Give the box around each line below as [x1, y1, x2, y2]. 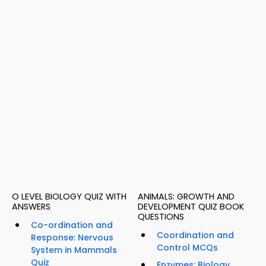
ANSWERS [12, 201, 50, 213]
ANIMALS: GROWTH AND [138, 191, 235, 203]
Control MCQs [157, 242, 218, 254]
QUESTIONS [138, 211, 184, 223]
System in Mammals [31, 244, 117, 256]
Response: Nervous [31, 232, 113, 244]
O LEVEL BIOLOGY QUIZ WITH [12, 191, 126, 203]
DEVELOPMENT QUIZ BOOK [138, 201, 244, 213]
